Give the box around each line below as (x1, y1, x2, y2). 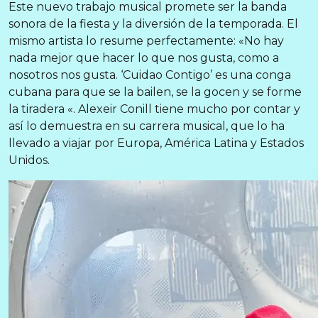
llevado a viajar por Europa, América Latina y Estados (9, 136, 304, 150)
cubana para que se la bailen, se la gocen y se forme (9, 85, 302, 99)
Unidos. (9, 153, 50, 168)
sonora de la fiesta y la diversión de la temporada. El (9, 17, 298, 31)
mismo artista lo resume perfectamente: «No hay (9, 34, 284, 48)
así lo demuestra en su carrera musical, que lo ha (9, 119, 285, 133)
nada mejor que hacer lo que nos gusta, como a (9, 51, 279, 65)
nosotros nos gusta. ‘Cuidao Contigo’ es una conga (9, 68, 291, 82)
